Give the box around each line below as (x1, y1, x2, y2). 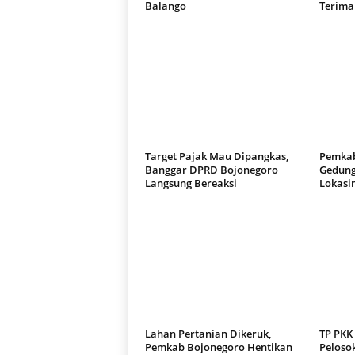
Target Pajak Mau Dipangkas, (144, 148, 288, 163)
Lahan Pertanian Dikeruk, (144, 326, 271, 341)
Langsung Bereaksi (144, 175, 237, 190)
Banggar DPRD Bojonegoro (144, 162, 278, 177)
